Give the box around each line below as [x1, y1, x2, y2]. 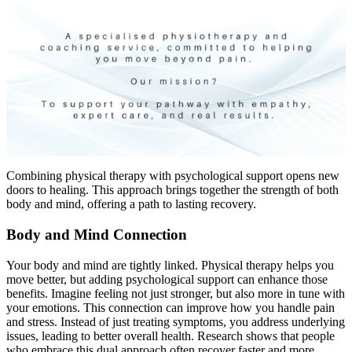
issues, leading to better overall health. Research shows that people [6, 328, 335, 343]
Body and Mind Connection [6, 226, 187, 244]
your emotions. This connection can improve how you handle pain [6, 300, 335, 314]
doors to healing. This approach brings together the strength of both [6, 183, 339, 197]
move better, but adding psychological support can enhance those [6, 272, 328, 286]
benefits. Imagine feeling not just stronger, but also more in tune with [6, 286, 345, 300]
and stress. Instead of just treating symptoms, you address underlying [6, 314, 345, 328]
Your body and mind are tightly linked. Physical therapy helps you [6, 258, 334, 272]
